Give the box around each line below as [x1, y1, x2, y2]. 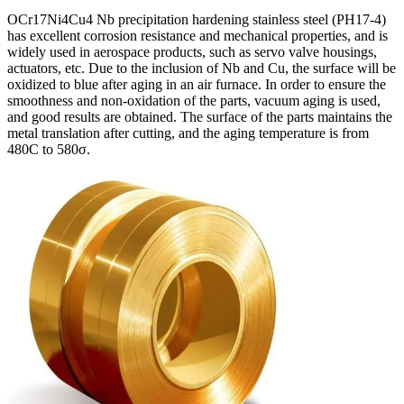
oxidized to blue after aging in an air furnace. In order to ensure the [7, 76, 386, 92]
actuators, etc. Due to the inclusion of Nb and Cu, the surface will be [7, 60, 396, 76]
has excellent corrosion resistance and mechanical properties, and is [7, 27, 388, 43]
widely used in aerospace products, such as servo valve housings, [7, 43, 377, 60]
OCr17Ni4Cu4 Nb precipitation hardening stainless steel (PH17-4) [7, 11, 386, 27]
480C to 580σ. [7, 141, 90, 157]
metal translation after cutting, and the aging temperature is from [7, 124, 369, 141]
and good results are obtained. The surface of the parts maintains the [7, 108, 392, 124]
